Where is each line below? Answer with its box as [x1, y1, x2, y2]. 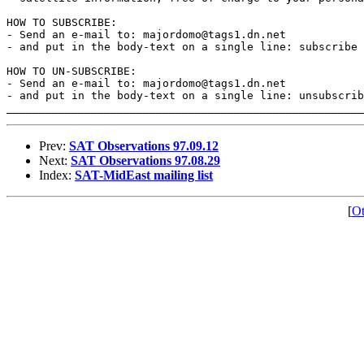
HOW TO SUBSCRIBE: [6, 15, 117, 28]
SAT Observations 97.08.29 [71, 153, 220, 167]
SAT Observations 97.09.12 [69, 138, 219, 153]
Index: [39, 167, 75, 182]
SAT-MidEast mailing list [75, 167, 213, 182]
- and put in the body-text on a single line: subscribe [6, 40, 357, 53]
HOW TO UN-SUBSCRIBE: [6, 64, 136, 77]
